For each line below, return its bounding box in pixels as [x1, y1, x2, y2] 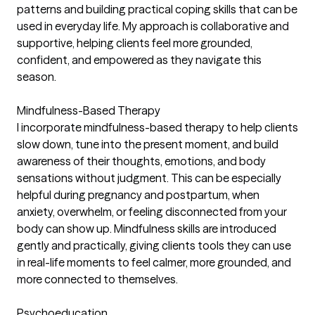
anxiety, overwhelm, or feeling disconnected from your [17, 205, 287, 219]
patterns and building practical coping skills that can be [17, 2, 297, 17]
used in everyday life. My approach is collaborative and [17, 19, 289, 34]
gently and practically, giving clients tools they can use [17, 238, 291, 253]
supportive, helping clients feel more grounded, [17, 36, 252, 51]
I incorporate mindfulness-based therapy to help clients [17, 120, 298, 135]
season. [17, 70, 56, 84]
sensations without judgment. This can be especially [17, 171, 281, 186]
